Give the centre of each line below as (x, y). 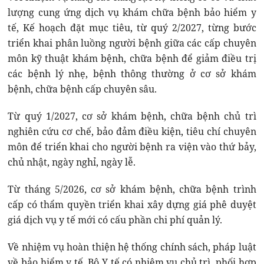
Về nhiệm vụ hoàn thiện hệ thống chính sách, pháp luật (132, 247)
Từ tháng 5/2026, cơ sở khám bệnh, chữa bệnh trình (132, 189)
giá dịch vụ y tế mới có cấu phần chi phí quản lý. (115, 220)
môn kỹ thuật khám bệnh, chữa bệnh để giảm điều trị (132, 59)
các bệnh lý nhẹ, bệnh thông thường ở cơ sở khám (132, 74)
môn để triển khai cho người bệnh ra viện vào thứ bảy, (132, 147)
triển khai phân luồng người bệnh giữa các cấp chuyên (132, 43)
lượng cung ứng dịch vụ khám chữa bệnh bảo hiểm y (132, 13)
